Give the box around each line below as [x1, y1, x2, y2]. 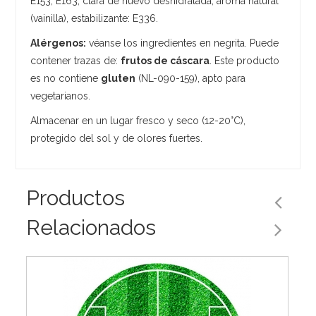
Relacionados [26, 214, 157, 240]
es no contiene [30, 72, 102, 84]
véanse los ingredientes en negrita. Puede [86, 37, 279, 49]
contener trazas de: [30, 54, 121, 66]
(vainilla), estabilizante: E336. [30, 12, 159, 24]
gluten [101, 72, 136, 84]
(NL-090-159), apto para [135, 72, 246, 84]
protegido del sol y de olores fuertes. [30, 132, 203, 144]
